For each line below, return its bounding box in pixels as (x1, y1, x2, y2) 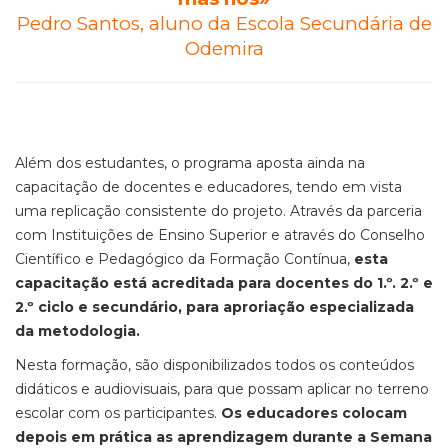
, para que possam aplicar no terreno (177, 380, 429, 398)
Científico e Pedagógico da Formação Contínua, (15, 250, 354, 268)
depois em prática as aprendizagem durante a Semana (15, 428, 432, 446)
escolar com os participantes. (15, 404, 217, 422)
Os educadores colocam (217, 404, 407, 422)
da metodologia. (15, 322, 140, 340)
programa (184, 154, 252, 172)
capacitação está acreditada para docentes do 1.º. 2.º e (15, 274, 433, 292)
